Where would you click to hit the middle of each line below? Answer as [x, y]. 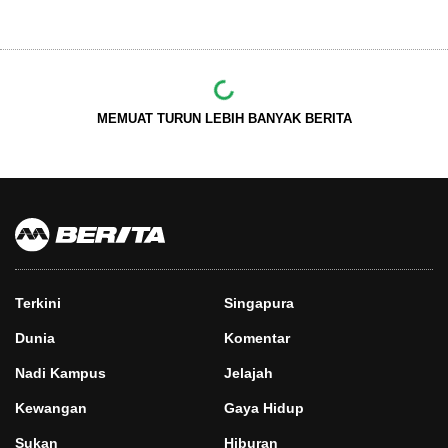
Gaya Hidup [264, 408]
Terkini [38, 303]
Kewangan [51, 408]
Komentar [257, 338]
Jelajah [248, 373]
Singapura [259, 303]
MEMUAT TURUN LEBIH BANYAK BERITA [224, 118]
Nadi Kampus [60, 373]
